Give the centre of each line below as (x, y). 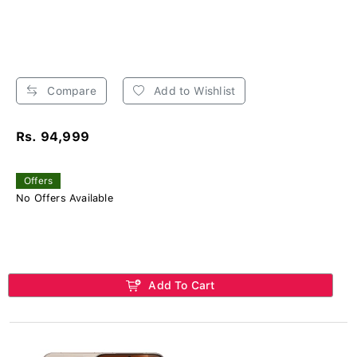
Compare (70, 90)
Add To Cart (180, 285)
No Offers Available (65, 198)
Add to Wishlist (193, 90)
